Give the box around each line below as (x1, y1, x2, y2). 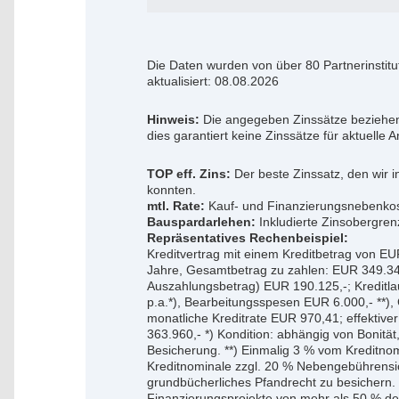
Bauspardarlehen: (147, 214, 256, 229)
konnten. (147, 182, 197, 197)
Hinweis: (147, 111, 200, 126)
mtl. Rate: (147, 198, 206, 213)
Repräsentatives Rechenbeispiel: (147, 230, 349, 245)
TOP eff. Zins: (147, 166, 232, 181)
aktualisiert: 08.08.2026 (147, 73, 280, 88)
